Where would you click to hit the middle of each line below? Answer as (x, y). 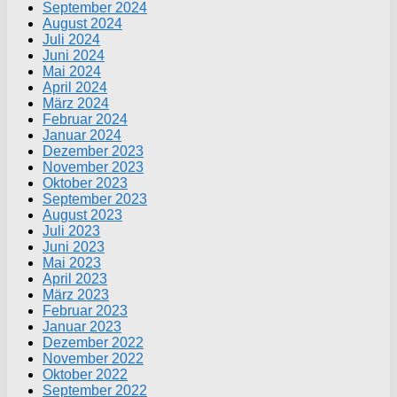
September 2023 (95, 199)
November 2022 (93, 359)
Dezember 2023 (93, 152)
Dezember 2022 (93, 343)
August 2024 (82, 24)
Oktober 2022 (85, 375)
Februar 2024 (85, 120)
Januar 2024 (82, 136)
